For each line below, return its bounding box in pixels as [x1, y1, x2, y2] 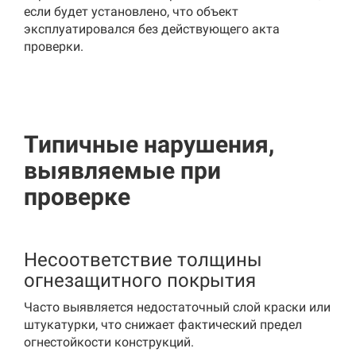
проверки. [24, 39, 83, 54]
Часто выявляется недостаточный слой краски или [24, 300, 331, 315]
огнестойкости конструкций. [24, 335, 194, 350]
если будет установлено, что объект [24, 4, 238, 19]
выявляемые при [24, 157, 221, 184]
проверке [24, 183, 130, 211]
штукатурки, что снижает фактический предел [24, 317, 302, 332]
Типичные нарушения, [24, 130, 274, 158]
